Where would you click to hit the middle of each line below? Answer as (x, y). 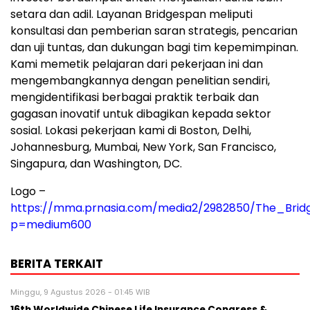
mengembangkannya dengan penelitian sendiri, (140, 81)
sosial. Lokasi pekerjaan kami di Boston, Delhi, (131, 131)
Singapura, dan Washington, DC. (96, 164)
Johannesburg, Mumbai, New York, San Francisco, (143, 147)
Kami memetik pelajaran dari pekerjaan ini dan (137, 64)
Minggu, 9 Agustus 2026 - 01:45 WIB (80, 292)
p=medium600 (51, 225)
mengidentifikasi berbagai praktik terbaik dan (135, 98)
